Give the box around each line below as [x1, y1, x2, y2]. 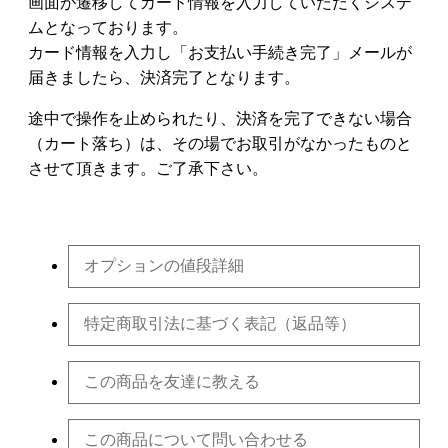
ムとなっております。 [28, 19, 188, 37]
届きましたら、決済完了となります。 [28, 69, 300, 87]
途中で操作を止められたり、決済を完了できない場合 [28, 110, 412, 128]
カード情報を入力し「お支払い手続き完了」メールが [28, 44, 412, 62]
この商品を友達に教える [84, 373, 260, 391]
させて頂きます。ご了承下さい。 [28, 160, 268, 178]
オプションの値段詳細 [84, 257, 244, 275]
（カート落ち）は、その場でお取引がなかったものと [28, 135, 412, 153]
